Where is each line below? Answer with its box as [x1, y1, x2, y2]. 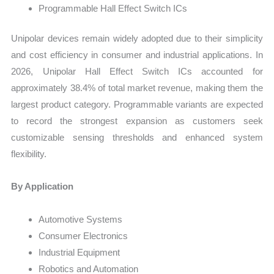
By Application [11, 181, 74, 192]
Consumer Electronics [39, 230, 128, 241]
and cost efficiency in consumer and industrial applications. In [11, 50, 263, 61]
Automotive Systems [39, 213, 123, 224]
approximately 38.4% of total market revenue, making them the [11, 83, 263, 94]
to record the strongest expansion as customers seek [11, 116, 263, 127]
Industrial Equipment [39, 246, 120, 257]
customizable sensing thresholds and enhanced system [11, 132, 263, 143]
